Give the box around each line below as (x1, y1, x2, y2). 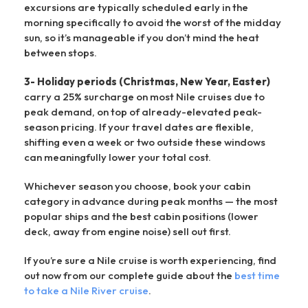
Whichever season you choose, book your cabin (24, 179, 250, 192)
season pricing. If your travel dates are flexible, (24, 120, 254, 133)
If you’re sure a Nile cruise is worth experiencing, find (24, 253, 276, 267)
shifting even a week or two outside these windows (24, 135, 265, 148)
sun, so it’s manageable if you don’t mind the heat (24, 30, 259, 44)
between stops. (24, 45, 97, 59)
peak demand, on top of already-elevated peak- (24, 104, 262, 118)
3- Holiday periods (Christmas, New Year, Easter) (24, 74, 270, 88)
